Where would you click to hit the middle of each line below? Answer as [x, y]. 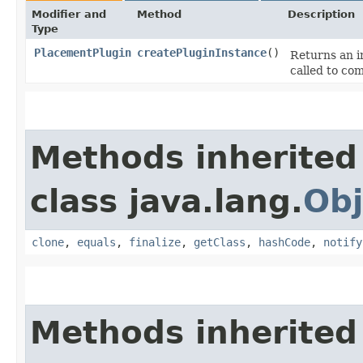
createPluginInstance [202, 53]
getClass [220, 242]
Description [321, 14]
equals [96, 242]
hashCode [284, 242]
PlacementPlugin [83, 53]
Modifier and [69, 14]
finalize [155, 242]
